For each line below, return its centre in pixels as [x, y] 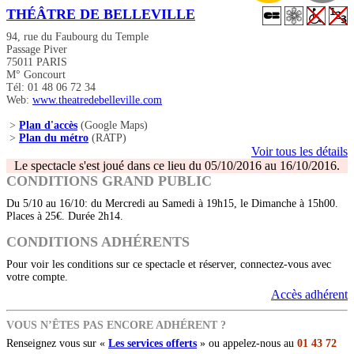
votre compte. [37, 277]
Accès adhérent [309, 295]
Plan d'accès [48, 126]
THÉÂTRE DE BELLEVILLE [101, 15]
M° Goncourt [36, 75]
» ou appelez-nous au [247, 344]
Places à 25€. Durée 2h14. [65, 217]
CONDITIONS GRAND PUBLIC [109, 181]
